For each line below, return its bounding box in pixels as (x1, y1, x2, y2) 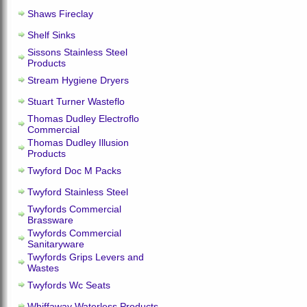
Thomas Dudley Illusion (27, 137, 129, 148)
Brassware (27, 214, 73, 225)
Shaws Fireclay (27, 8, 93, 19)
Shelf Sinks (27, 29, 75, 40)
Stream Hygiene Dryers (27, 75, 129, 86)
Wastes (27, 262, 59, 273)
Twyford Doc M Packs (27, 165, 121, 176)
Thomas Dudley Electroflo (27, 113, 139, 124)
